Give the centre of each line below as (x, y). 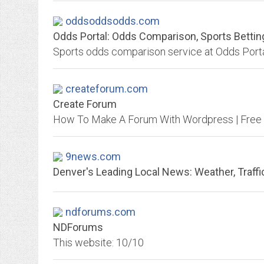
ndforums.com (100, 212)
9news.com (93, 156)
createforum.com (107, 89)
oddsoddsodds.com (113, 21)
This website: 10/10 (98, 242)
